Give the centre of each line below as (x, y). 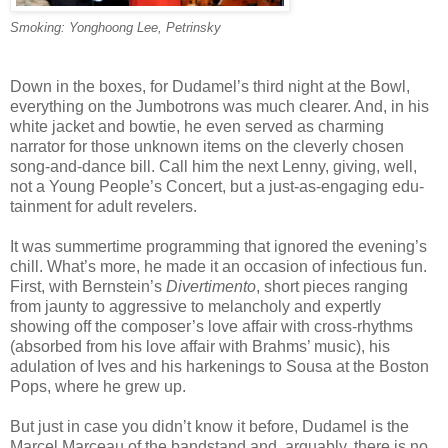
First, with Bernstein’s (88, 287)
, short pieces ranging (332, 287)
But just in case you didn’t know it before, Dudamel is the (209, 427)
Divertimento (211, 287)
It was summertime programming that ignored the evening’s (218, 247)
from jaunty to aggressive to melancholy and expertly (195, 307)
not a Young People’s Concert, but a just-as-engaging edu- (217, 187)
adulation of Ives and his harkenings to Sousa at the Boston (219, 367)
